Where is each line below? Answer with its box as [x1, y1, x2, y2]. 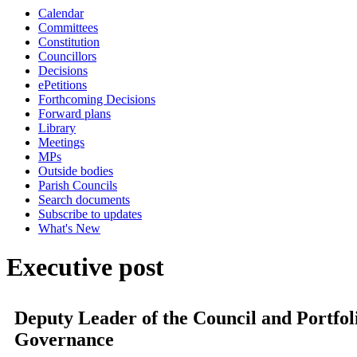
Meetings [38, 135, 84, 149]
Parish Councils [38, 178, 117, 192]
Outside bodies [38, 164, 113, 178]
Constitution [38, 35, 100, 49]
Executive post [6, 253, 164, 282]
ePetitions [38, 78, 87, 92]
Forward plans [38, 107, 111, 120]
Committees [38, 21, 98, 34]
